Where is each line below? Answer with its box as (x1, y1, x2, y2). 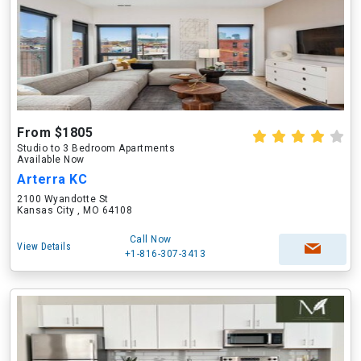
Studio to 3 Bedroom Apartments (17, 143, 175, 154)
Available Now (17, 154, 85, 165)
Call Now (129, 234, 172, 245)
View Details (17, 241, 71, 252)
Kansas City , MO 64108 (17, 205, 132, 216)
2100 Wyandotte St (17, 193, 109, 205)
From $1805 (17, 125, 93, 140)
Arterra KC (17, 172, 87, 187)
